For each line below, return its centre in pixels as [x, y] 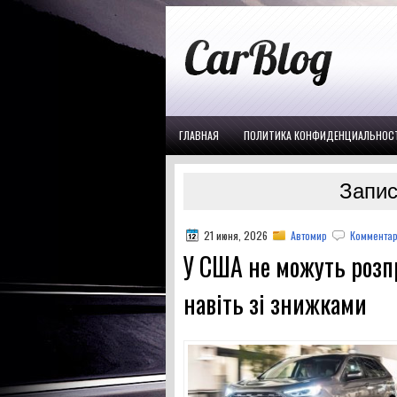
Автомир [309, 235]
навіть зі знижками [275, 304]
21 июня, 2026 [236, 235]
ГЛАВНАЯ [199, 135]
